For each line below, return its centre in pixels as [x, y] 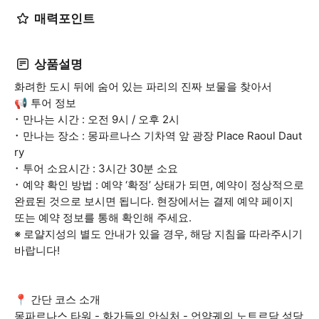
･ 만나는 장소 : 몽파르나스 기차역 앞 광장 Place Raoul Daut [158, 136]
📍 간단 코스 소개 [57, 299]
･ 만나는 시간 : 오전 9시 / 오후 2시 [97, 119]
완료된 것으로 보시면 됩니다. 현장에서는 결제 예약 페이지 [154, 201]
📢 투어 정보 [45, 103]
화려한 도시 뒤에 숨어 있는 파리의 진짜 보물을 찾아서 [143, 87]
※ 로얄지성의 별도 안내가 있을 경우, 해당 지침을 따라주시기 [158, 234]
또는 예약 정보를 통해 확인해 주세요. [103, 218]
